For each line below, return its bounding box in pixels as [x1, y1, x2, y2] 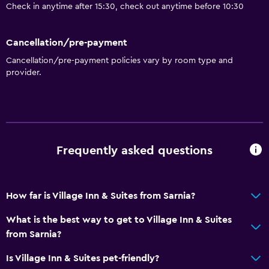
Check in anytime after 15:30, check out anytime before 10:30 [6, 2, 244, 11]
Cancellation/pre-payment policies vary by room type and [6, 56, 233, 65]
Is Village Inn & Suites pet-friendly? [6, 253, 159, 263]
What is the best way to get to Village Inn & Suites [6, 214, 232, 225]
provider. [6, 68, 41, 77]
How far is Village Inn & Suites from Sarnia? [6, 190, 195, 201]
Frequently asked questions [56, 145, 213, 157]
